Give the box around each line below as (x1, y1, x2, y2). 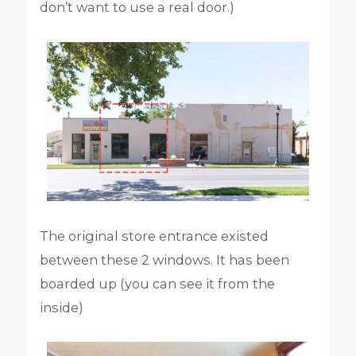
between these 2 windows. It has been (39, 251, 289, 268)
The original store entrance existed (39, 227, 269, 244)
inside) (39, 299, 83, 315)
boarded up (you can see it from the (39, 275, 275, 292)
